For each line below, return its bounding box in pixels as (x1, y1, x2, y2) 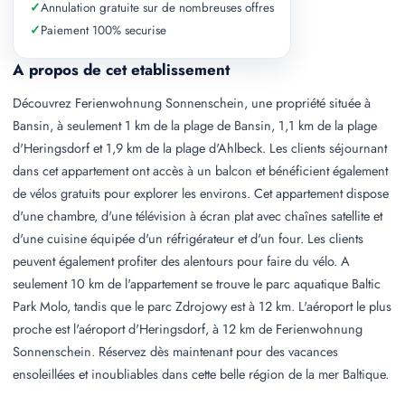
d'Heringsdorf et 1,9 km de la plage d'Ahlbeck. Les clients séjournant (13, 138, 387, 157)
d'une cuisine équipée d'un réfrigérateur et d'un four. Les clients (13, 229, 363, 248)
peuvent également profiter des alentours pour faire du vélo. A (13, 251, 350, 270)
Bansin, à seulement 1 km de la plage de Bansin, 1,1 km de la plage (13, 116, 377, 135)
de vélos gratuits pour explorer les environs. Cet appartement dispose (13, 184, 389, 202)
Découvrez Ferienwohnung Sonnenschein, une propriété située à (13, 93, 371, 112)
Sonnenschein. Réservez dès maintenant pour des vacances (13, 342, 338, 361)
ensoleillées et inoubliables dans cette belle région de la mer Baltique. (13, 364, 389, 383)
